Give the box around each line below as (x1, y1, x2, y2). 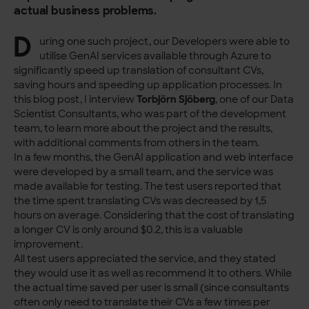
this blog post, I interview (14, 93, 137, 106)
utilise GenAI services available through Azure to (39, 50, 271, 63)
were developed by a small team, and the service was (14, 166, 274, 179)
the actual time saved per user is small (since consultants (14, 281, 290, 295)
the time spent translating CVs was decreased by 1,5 (14, 195, 267, 208)
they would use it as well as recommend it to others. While (14, 267, 292, 280)
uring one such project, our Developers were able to (39, 35, 290, 48)
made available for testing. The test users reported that (14, 180, 282, 193)
